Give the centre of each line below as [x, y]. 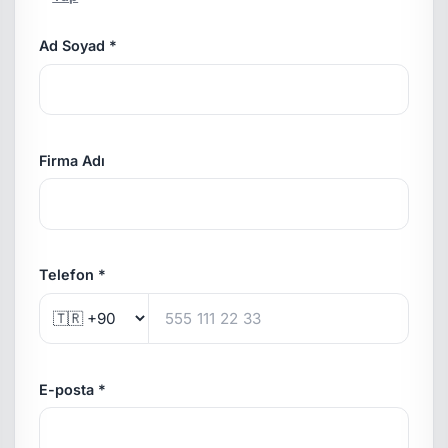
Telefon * [73, 275]
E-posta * [73, 389]
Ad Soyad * [78, 46]
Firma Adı [72, 160]
